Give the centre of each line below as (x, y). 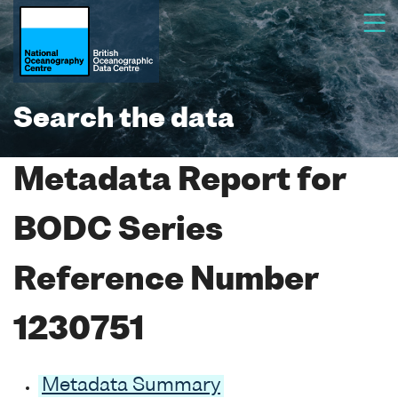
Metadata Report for (179, 182)
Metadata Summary (131, 386)
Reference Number (166, 281)
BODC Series (118, 231)
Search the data (124, 120)
